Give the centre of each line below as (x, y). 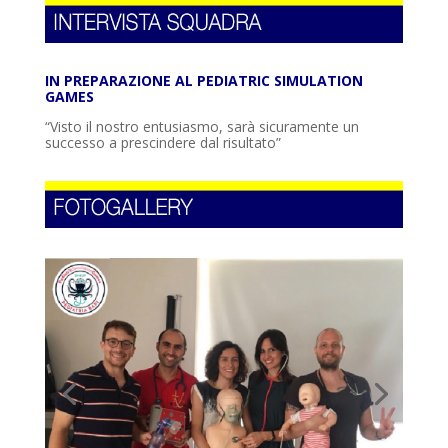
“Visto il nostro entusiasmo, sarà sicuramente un (201, 126)
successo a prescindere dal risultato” (162, 142)
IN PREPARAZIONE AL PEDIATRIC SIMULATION (203, 80)
